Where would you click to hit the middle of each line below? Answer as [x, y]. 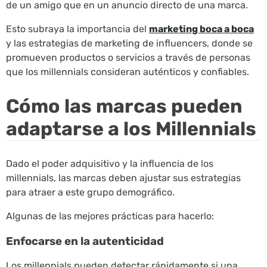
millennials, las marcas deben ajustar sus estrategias [123, 178]
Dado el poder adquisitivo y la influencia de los [110, 164]
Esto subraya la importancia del [77, 29]
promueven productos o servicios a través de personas [128, 57]
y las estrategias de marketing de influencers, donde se [129, 43]
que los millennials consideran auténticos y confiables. [128, 72]
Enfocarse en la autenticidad [85, 241]
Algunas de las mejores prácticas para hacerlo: [110, 216]
